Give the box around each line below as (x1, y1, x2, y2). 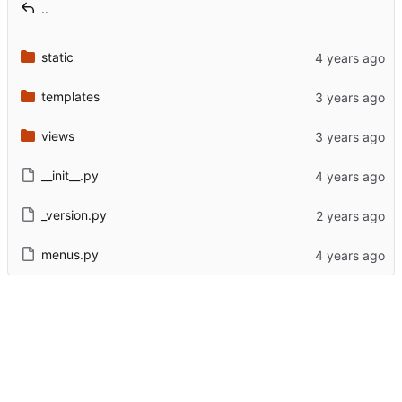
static (40, 49, 74, 66)
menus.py (40, 247, 99, 263)
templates (40, 89, 100, 105)
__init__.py (40, 168, 99, 184)
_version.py (40, 207, 107, 223)
